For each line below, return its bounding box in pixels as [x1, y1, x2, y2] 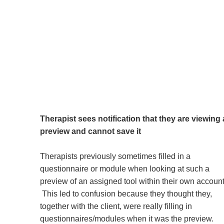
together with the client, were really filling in [40, 201, 192, 210]
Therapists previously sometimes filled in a [40, 151, 190, 160]
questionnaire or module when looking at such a [40, 164, 209, 173]
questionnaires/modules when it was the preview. [40, 214, 213, 223]
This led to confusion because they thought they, [40, 189, 212, 198]
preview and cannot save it [40, 126, 141, 135]
